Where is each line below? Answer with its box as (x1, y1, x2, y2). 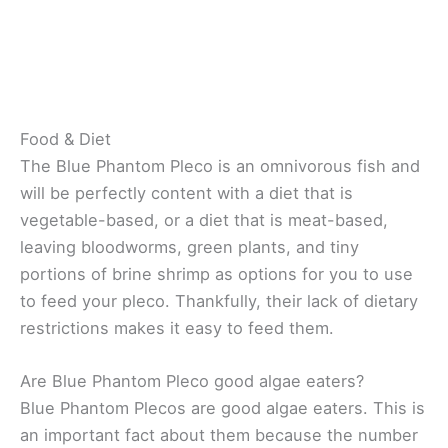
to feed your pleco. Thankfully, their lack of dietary (20, 290, 418, 311)
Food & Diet (20, 128, 111, 149)
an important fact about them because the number (20, 424, 418, 445)
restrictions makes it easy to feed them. (20, 317, 334, 338)
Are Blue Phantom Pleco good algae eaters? (20, 370, 364, 391)
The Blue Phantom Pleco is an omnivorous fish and (20, 155, 420, 176)
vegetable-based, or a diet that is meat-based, (20, 209, 388, 230)
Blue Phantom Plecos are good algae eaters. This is (20, 397, 425, 418)
